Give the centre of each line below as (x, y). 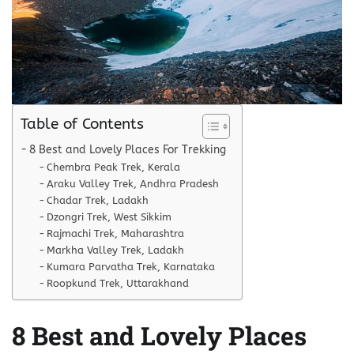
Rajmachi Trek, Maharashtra (116, 233)
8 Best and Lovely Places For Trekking (127, 149)
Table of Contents (82, 123)
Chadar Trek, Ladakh (98, 200)
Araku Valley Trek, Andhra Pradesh (133, 183)
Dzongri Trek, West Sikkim (109, 217)
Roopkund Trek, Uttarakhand (118, 283)
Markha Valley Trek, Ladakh (116, 250)
